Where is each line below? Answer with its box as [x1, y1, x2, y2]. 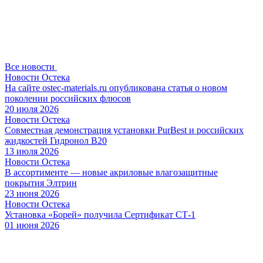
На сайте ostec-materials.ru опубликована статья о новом [5, 82, 227, 93]
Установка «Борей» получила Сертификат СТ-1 [5, 209, 195, 220]
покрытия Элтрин [5, 177, 77, 188]
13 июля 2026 [5, 146, 59, 156]
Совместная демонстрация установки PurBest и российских [5, 124, 244, 135]
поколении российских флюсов [5, 93, 131, 103]
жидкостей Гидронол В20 [5, 135, 107, 146]
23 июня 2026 [5, 188, 59, 198]
